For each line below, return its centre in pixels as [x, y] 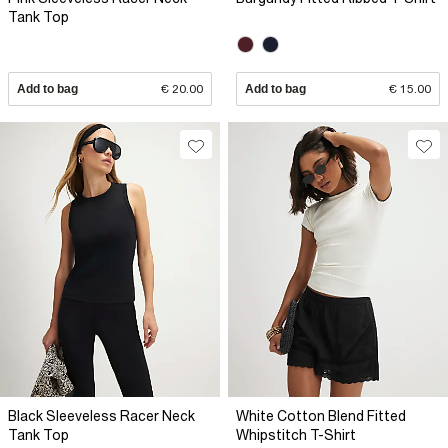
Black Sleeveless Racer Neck [101, 416]
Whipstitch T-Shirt [296, 435]
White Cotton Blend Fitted [321, 416]
